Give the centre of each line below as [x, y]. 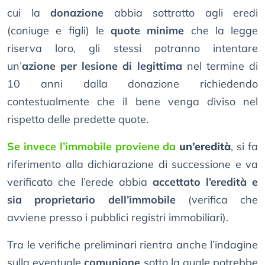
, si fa [245, 147]
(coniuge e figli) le [59, 31]
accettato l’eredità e [205, 182]
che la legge [221, 31]
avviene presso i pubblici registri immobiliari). [118, 218]
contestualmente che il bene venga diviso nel [132, 102]
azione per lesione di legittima [102, 66]
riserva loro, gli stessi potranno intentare [132, 49]
